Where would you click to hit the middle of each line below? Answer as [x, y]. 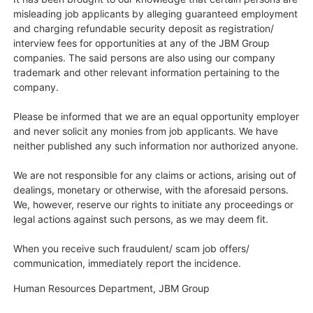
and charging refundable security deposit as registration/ [144, 29]
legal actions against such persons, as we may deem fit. [141, 219]
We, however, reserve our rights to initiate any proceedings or [154, 205]
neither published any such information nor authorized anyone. [156, 146]
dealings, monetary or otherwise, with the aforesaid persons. [151, 190]
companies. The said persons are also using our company [145, 58]
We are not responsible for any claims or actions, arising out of [155, 175]
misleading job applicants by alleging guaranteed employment [156, 14]
